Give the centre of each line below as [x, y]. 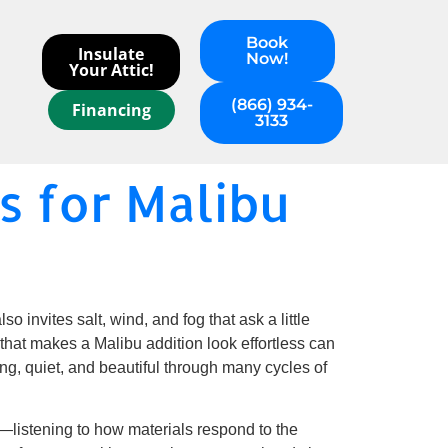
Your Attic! [111, 70]
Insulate [111, 54]
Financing [111, 110]
